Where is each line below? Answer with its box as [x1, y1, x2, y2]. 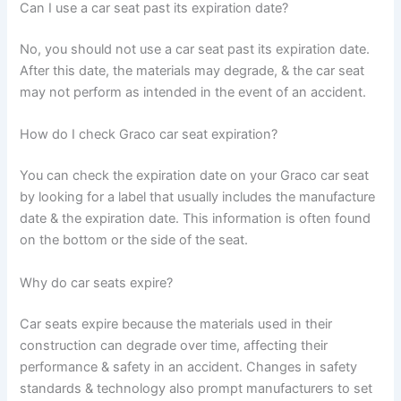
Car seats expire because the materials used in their [20, 315, 333, 332]
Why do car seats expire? [20, 274, 174, 291]
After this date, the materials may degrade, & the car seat [20, 63, 365, 80]
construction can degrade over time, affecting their [20, 337, 328, 354]
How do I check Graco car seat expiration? [20, 126, 278, 143]
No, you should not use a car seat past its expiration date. [20, 41, 371, 58]
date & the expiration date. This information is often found [20, 210, 371, 227]
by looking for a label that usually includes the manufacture [20, 189, 376, 206]
